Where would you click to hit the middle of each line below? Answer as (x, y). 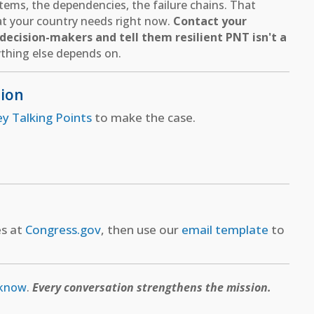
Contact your (210, 21)
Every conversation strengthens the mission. (152, 288)
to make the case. (143, 117)
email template (225, 230)
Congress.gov (63, 230)
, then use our (141, 230)
